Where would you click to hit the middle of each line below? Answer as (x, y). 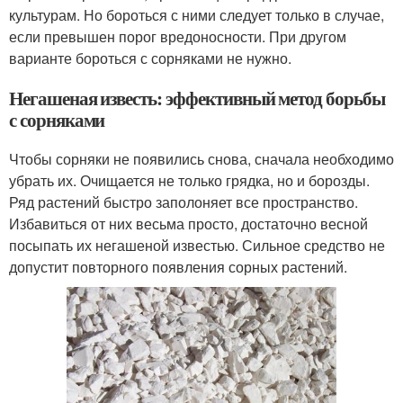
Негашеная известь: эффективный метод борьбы (197, 99)
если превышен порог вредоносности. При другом (178, 37)
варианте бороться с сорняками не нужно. (150, 58)
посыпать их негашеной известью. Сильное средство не (197, 246)
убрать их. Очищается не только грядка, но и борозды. (189, 181)
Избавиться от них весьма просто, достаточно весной (188, 224)
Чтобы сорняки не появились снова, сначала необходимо (201, 159)
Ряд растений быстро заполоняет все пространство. (184, 202)
